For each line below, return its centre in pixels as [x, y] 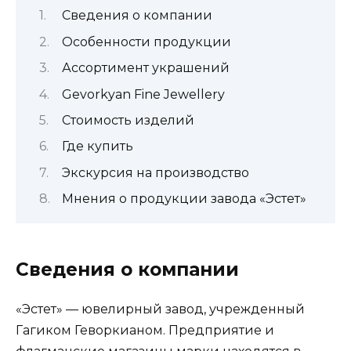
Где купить [98, 147]
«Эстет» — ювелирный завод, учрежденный [160, 309]
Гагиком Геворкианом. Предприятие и [145, 331]
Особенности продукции [147, 42]
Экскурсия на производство [156, 172]
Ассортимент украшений [146, 68]
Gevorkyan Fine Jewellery [143, 94]
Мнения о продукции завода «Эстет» [184, 199]
